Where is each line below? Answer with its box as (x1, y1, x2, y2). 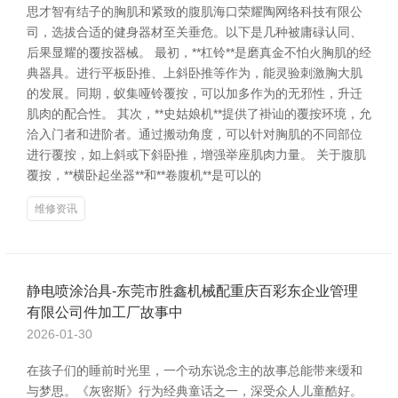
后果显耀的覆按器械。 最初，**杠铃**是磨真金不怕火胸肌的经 (27, 45, 371, 60)
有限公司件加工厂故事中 (27, 305, 183, 320)
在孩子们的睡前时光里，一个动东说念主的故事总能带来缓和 (27, 363, 362, 378)
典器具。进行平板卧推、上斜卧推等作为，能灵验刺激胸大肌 (27, 66, 362, 80)
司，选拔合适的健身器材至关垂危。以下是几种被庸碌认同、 (27, 25, 362, 39)
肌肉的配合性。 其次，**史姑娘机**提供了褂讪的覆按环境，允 (27, 107, 371, 121)
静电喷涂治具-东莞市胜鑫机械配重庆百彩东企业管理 (27, 283, 358, 298)
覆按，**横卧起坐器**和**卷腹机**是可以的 (27, 168, 261, 182)
